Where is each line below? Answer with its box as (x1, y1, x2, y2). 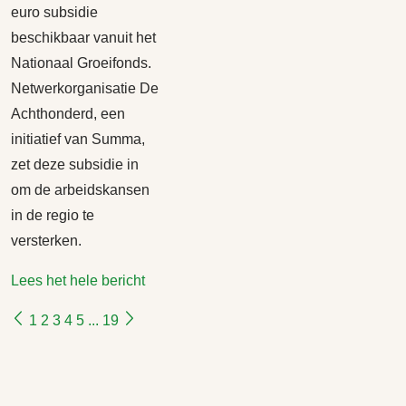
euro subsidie (11, 5, 98, 20)
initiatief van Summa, (11, 131, 145, 147)
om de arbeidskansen (11, 182, 150, 198)
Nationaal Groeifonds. (11, 55, 151, 71)
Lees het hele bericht (11, 273, 145, 288)
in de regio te (11, 208, 94, 223)
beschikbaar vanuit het (11, 30, 156, 45)
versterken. (11, 233, 82, 248)
